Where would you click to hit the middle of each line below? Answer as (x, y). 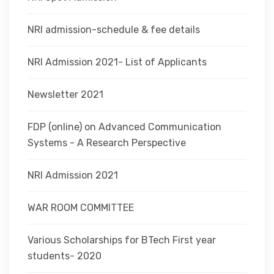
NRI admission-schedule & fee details (114, 30)
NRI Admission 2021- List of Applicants (117, 62)
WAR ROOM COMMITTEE (81, 208)
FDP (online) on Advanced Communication (124, 127)
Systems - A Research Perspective (107, 143)
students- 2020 (65, 256)
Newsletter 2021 (65, 94)
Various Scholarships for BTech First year (122, 240)
